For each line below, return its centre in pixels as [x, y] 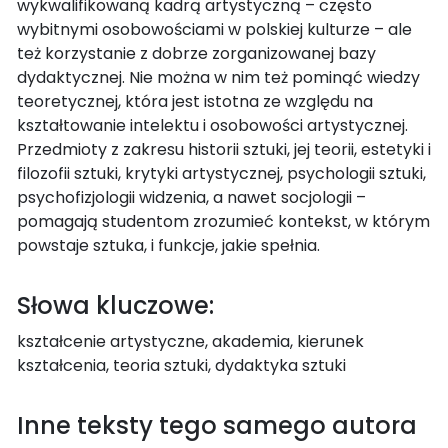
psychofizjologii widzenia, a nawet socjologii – [191, 197]
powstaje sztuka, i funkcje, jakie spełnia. [168, 245]
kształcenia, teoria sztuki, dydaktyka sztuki [181, 365]
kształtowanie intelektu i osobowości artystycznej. [212, 125]
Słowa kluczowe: [115, 305]
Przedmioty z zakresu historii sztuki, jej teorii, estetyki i [224, 149]
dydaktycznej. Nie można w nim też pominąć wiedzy [218, 77]
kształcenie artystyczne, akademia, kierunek [190, 341]
